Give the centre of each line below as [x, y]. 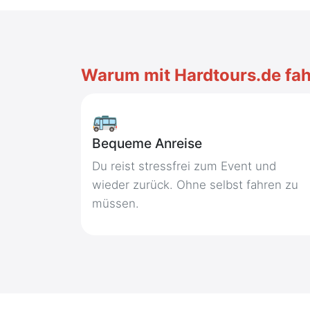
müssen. [116, 203]
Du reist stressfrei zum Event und [184, 166]
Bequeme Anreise [147, 143]
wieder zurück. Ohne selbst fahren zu [195, 185]
